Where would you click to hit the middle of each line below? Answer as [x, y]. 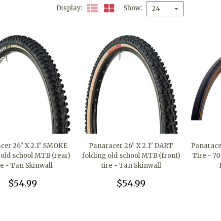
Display [68, 8]
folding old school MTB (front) [131, 156]
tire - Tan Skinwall [131, 166]
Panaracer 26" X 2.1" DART [131, 146]
